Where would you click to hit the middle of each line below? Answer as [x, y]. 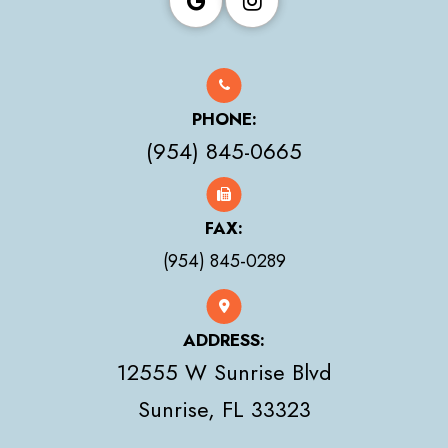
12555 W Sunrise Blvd [224, 371]
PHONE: [224, 118]
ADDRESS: [224, 339]
